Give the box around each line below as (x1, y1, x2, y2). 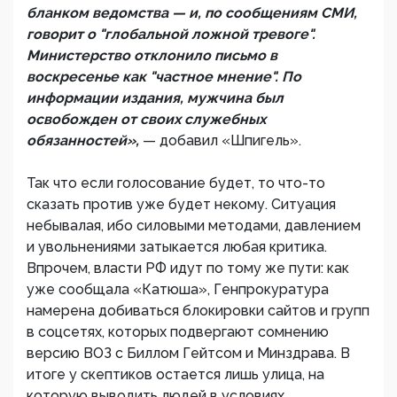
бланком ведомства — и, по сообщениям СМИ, (27, 4, 357, 21)
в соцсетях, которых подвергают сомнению (27, 323, 329, 340)
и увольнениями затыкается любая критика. (27, 238, 327, 255)
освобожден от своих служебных (27, 111, 266, 128)
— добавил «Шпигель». (143, 132, 301, 149)
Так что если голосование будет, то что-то (27, 175, 325, 191)
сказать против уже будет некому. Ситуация (27, 196, 336, 213)
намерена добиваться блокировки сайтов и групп (27, 302, 370, 319)
